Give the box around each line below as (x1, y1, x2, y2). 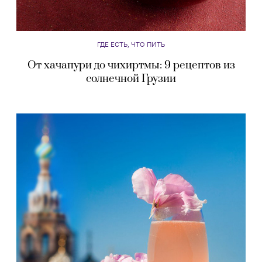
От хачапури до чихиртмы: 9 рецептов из (27, 58, 235, 72)
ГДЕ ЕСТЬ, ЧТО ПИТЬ (97, 39, 165, 49)
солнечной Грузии (86, 71, 176, 85)
